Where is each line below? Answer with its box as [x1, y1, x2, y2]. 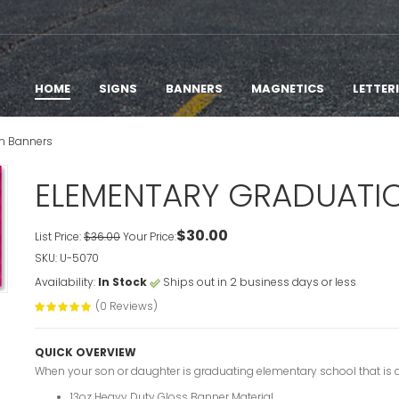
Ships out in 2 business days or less [160, 274, 356, 290]
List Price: [35, 229, 84, 245]
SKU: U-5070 [35, 250, 99, 266]
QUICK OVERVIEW [35, 345, 136, 361]
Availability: [35, 274, 98, 290]
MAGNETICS [251, 80, 324, 97]
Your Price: [120, 229, 176, 245]
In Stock [98, 274, 147, 290]
